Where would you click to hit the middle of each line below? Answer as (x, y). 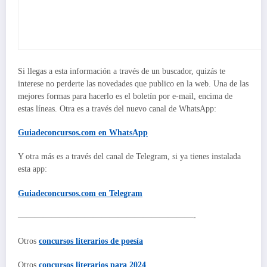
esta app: (32, 169)
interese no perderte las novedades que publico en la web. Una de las (133, 84)
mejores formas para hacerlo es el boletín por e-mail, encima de (125, 97)
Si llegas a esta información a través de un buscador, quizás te (122, 72)
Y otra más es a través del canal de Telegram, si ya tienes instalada (129, 157)
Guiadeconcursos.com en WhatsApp (83, 133)
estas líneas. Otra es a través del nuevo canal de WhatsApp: (117, 109)
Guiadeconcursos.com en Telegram (80, 193)
